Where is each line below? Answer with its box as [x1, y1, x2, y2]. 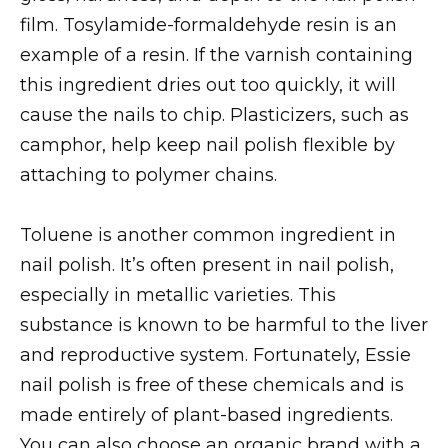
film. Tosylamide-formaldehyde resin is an [20, 13, 397, 36]
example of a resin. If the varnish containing [20, 43, 413, 66]
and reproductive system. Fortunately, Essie [20, 344, 411, 367]
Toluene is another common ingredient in [20, 224, 396, 247]
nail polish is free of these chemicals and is [20, 374, 404, 397]
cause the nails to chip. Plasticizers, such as [20, 103, 409, 126]
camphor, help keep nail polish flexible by [20, 133, 395, 156]
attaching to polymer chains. [20, 163, 277, 186]
